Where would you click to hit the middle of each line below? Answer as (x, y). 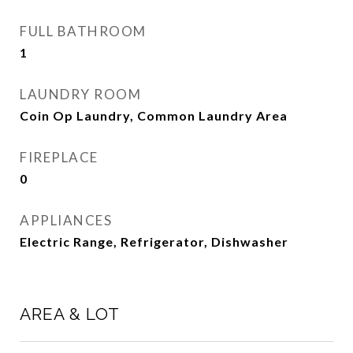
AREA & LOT (70, 314)
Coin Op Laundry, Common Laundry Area (154, 115)
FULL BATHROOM (83, 31)
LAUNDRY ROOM (80, 94)
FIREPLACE (59, 157)
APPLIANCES (66, 220)
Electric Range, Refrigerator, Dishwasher (154, 242)
